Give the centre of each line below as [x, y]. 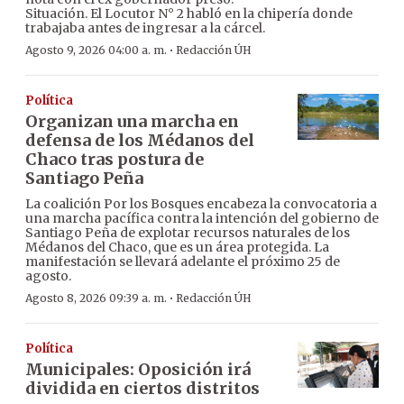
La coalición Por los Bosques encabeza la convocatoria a [201, 204]
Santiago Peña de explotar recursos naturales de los [188, 233]
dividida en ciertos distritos [142, 389]
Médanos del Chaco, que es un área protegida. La [177, 248]
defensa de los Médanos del [140, 141]
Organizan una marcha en [132, 122]
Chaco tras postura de [115, 160]
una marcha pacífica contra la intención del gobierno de [202, 219]
